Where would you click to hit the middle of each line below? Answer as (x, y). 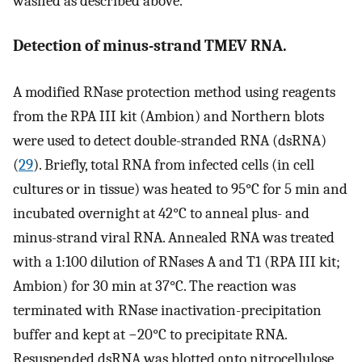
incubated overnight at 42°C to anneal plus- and (161, 213)
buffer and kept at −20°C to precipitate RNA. (150, 334)
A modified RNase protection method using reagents (174, 92)
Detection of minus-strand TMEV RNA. (150, 46)
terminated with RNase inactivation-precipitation (167, 310)
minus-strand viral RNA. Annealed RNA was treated (174, 237)
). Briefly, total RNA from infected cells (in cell (174, 164)
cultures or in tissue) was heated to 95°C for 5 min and (180, 189)
